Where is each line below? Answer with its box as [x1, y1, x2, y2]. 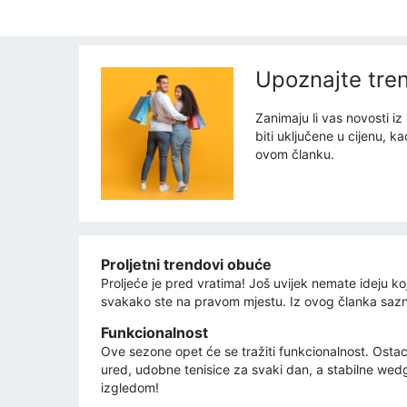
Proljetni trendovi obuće [101, 255, 272, 273]
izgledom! [101, 380, 159, 396]
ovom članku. [255, 146, 334, 162]
